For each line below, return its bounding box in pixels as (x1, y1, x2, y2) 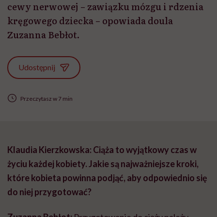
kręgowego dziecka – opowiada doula (7, 14, 173, 28)
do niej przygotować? (7, 186, 92, 198)
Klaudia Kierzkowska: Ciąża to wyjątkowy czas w (7, 144, 197, 155)
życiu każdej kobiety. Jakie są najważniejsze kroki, (7, 158, 199, 170)
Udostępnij (18, 62, 56, 72)
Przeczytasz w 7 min (20, 94, 73, 102)
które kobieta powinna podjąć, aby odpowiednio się (7, 172, 207, 184)
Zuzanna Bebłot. (7, 28, 79, 42)
